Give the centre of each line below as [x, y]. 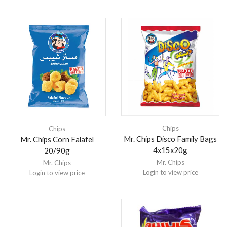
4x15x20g [170, 150]
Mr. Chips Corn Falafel [57, 139]
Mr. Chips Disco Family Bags [170, 139]
